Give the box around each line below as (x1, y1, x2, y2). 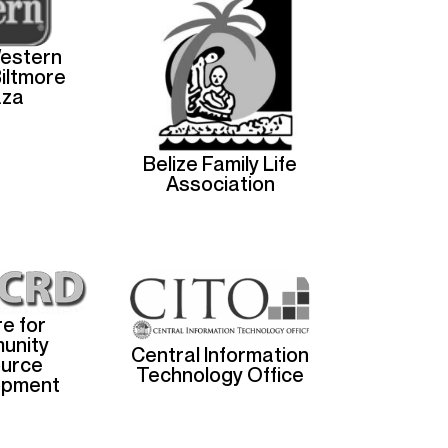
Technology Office (136, 362, 305, 387)
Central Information (131, 342, 310, 367)
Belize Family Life (143, 151, 298, 176)
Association (165, 171, 275, 196)
